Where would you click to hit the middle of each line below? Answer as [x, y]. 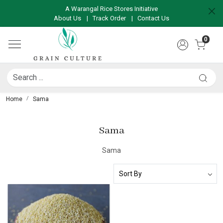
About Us [67, 18]
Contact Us [153, 18]
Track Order [109, 18]
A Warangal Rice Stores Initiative [111, 9]
